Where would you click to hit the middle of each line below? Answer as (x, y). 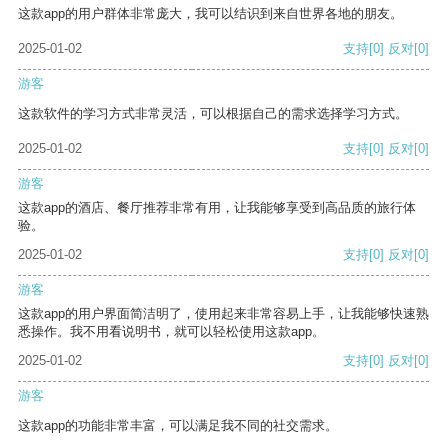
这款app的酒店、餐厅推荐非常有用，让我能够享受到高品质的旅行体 (217, 208)
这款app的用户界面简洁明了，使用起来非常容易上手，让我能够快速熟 (223, 314)
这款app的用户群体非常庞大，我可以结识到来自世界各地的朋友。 (210, 14)
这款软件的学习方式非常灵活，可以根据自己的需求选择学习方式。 (213, 114)
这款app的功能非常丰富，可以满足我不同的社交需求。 (178, 426)
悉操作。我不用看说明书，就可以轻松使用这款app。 (171, 332)
